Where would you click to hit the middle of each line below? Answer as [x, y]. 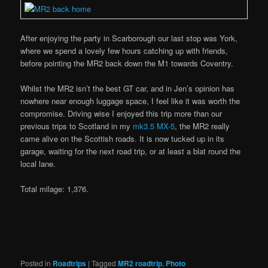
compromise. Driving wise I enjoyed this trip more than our [121, 113]
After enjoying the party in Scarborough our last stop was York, [129, 38]
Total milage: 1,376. [55, 188]
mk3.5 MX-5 [154, 126]
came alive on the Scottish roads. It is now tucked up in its [123, 138]
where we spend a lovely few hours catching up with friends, [124, 50]
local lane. [38, 163]
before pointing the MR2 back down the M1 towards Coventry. [127, 63]
